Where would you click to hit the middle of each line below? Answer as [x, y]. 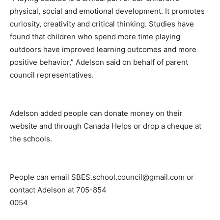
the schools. [31, 138]
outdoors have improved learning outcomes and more [103, 49]
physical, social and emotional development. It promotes [107, 11]
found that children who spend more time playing [95, 36]
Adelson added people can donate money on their [96, 113]
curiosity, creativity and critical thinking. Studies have [102, 24]
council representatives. [52, 75]
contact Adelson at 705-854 [58, 190]
